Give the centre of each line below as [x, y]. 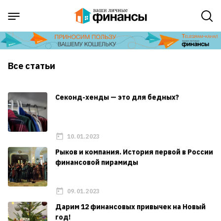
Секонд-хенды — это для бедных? [117, 97]
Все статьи [32, 66]
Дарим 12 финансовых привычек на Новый [130, 207]
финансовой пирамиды [97, 163]
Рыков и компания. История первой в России [134, 152]
